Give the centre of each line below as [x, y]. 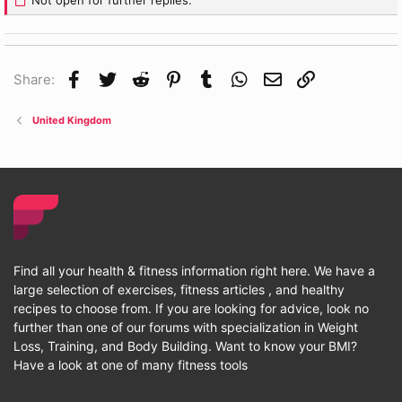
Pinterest [214, 77]
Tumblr [240, 77]
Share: [34, 79]
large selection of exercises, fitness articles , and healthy [179, 290]
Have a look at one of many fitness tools [131, 365]
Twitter [140, 77]
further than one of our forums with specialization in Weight [186, 328]
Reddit [172, 77]
